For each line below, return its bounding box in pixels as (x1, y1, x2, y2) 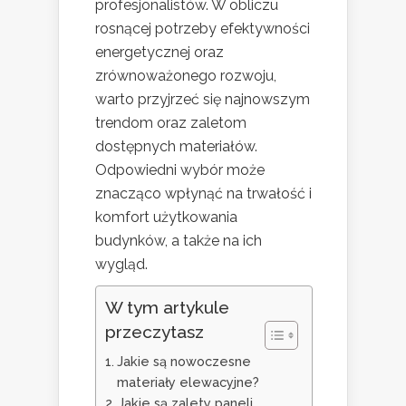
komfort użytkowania (95, 208, 237, 226)
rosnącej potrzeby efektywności (95, 19, 310, 37)
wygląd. (95, 255, 148, 273)
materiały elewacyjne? (116, 373, 259, 390)
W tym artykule (105, 296, 229, 317)
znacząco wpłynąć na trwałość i (95, 184, 312, 202)
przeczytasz (105, 321, 204, 342)
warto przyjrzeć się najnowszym (95, 90, 310, 108)
